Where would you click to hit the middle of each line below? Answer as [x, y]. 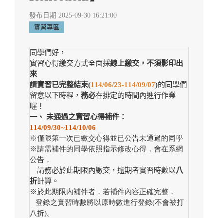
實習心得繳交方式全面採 [70, 63]
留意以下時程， [55, 95]
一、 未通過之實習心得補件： [78, 117]
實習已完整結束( [64, 85]
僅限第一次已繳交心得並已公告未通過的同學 [110, 138]
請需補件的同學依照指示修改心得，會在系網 [110, 149]
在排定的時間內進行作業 [136, 95]
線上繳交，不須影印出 [146, 63]
